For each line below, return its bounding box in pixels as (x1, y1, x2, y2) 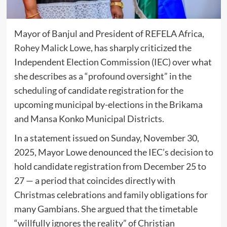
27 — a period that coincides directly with (14, 175, 175, 186)
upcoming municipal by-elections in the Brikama (14, 99, 203, 110)
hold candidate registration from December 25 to (14, 161, 206, 172)
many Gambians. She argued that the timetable (14, 203, 198, 215)
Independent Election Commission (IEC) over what (14, 56, 212, 68)
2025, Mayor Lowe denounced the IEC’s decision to (14, 146, 213, 158)
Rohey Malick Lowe (14, 42, 91, 54)
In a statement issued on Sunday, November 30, (14, 132, 199, 144)
